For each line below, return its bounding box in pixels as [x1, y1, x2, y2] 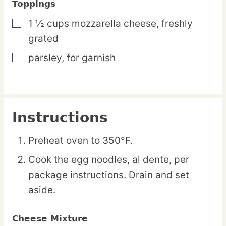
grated [28, 33, 59, 45]
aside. [28, 184, 55, 196]
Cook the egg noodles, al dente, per [28, 154, 189, 166]
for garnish [67, 52, 116, 64]
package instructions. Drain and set [28, 169, 189, 181]
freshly [161, 18, 193, 30]
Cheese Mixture [12, 213, 88, 224]
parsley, [28, 52, 64, 64]
